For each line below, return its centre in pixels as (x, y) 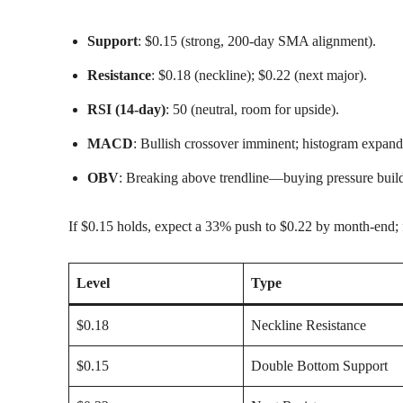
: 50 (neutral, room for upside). (252, 109)
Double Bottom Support (319, 365)
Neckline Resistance (309, 325)
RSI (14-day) (126, 109)
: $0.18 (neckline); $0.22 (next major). (259, 75)
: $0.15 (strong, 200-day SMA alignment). (257, 40)
